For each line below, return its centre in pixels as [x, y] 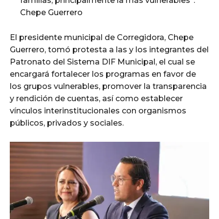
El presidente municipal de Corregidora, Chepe [102, 38]
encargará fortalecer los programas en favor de [103, 74]
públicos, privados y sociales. [67, 123]
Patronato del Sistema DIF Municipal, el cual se [102, 62]
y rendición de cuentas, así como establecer [96, 99]
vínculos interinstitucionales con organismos [98, 111]
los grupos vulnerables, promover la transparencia [108, 87]
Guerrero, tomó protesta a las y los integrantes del [109, 50]
